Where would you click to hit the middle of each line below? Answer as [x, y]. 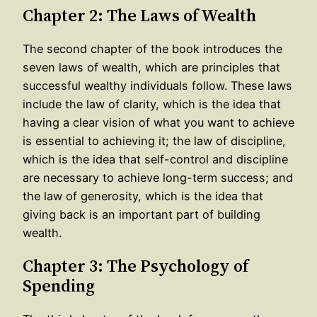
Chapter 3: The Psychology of [136, 266]
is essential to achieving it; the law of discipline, [154, 141]
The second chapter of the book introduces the [152, 49]
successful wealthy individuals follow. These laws [157, 86]
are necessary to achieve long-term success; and [158, 178]
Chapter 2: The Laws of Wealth [139, 16]
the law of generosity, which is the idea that [143, 196]
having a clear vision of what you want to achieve [158, 123]
